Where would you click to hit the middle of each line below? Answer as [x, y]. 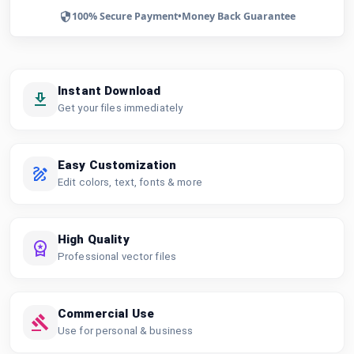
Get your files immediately [121, 107]
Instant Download [109, 90]
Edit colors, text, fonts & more [130, 182]
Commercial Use [106, 313]
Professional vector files [117, 256]
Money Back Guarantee [238, 16]
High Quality [94, 239]
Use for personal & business [126, 330]
